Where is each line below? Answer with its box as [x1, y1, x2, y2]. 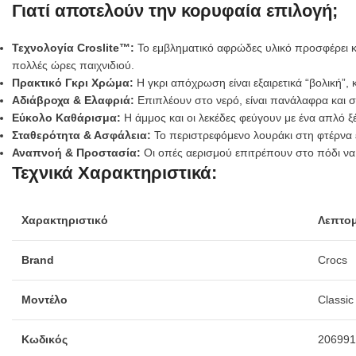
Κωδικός [21, 332, 68, 346]
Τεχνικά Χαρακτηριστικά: [12, 162, 217, 183]
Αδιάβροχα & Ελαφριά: [12, 93, 134, 106]
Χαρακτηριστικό [21, 213, 108, 226]
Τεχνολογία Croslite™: [12, 41, 134, 54]
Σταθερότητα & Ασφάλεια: [12, 128, 151, 141]
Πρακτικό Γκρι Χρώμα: [12, 75, 133, 89]
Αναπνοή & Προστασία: [12, 145, 141, 159]
